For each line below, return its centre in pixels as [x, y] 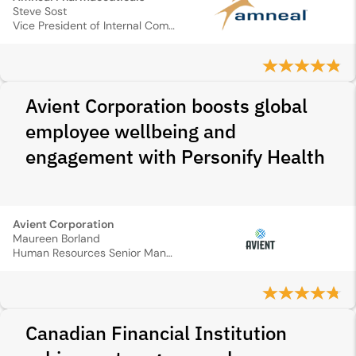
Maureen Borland [56, 238]
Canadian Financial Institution [156, 333]
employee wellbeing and [131, 131]
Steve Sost [40, 11]
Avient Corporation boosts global [166, 106]
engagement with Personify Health [175, 157]
